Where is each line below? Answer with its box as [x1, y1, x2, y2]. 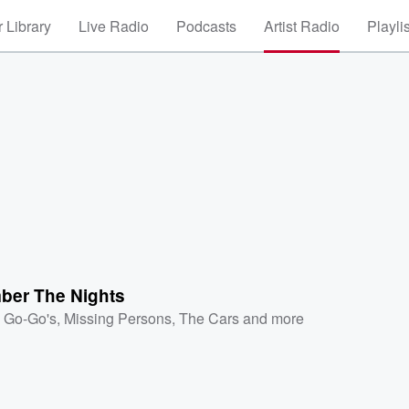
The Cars [179, 307, 240, 329]
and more [239, 307, 305, 329]
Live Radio [79, 16, 149, 37]
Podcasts [176, 16, 236, 37]
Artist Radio [264, 16, 340, 37]
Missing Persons [64, 307, 173, 329]
